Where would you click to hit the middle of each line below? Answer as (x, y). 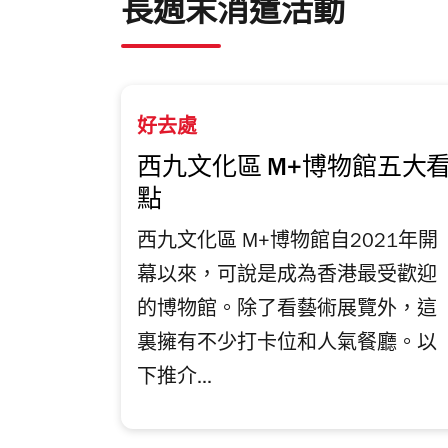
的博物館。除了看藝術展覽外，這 (287, 311)
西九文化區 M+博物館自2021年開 (287, 243)
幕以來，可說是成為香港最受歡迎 (287, 277)
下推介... (174, 379)
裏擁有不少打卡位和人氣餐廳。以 (287, 345)
